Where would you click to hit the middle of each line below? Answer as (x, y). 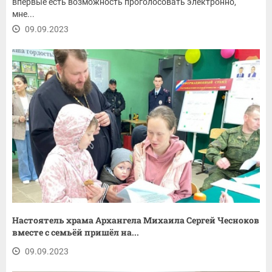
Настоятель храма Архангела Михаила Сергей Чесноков (136, 220)
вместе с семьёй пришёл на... (76, 233)
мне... (23, 14)
